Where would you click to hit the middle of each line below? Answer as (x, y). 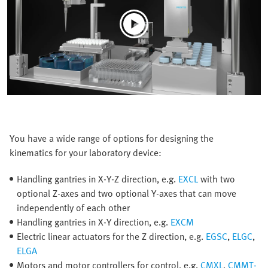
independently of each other (73, 208)
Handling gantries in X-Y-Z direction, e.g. (98, 179)
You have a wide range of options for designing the (112, 138)
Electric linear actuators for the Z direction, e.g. (111, 237)
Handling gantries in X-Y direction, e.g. (94, 222)
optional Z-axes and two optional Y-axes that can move (127, 194)
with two (217, 179)
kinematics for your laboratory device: (86, 153)
